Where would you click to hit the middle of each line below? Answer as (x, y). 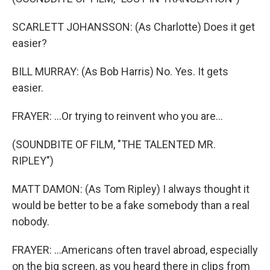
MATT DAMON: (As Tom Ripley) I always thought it (131, 189)
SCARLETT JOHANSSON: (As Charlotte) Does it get (133, 27)
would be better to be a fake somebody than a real (131, 205)
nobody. (31, 221)
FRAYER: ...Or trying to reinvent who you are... (118, 116)
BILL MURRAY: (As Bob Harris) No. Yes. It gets (120, 71)
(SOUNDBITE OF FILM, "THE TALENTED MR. (114, 144)
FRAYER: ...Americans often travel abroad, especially (135, 250)
